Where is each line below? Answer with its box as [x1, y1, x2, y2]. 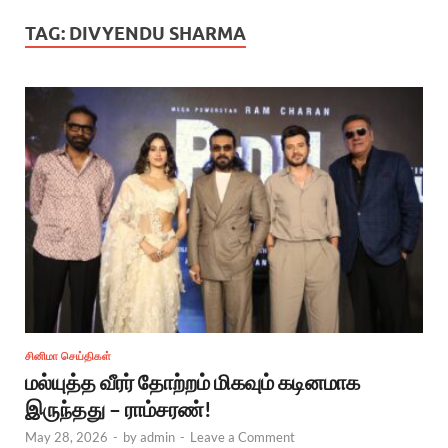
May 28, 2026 [25, 428, 108, 445]
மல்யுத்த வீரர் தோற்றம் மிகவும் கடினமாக [25, 368, 360, 394]
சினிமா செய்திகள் [25, 348, 111, 363]
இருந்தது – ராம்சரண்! [25, 395, 212, 421]
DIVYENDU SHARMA [69, 23, 246, 45]
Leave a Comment [190, 428, 295, 445]
